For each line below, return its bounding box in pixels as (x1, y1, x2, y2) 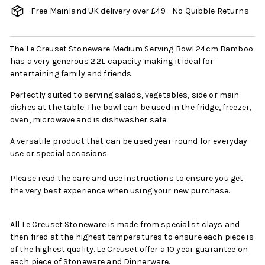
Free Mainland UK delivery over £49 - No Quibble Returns (31, 5, 249, 16)
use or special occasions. (10, 148, 111, 159)
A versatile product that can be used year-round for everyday (10, 135, 248, 146)
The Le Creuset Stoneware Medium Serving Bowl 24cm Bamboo (10, 43, 253, 54)
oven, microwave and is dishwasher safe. (10, 114, 168, 125)
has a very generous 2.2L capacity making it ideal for (10, 56, 214, 66)
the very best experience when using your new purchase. (10, 185, 230, 196)
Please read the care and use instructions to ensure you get (10, 173, 244, 183)
